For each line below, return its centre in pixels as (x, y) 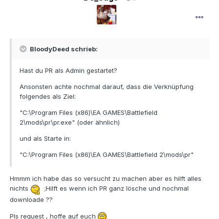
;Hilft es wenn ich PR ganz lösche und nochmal (116, 188)
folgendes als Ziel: (48, 97)
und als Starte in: (45, 139)
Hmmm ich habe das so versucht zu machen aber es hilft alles (106, 179)
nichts (20, 188)
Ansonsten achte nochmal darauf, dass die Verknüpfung (107, 87)
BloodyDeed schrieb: (63, 49)
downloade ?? (31, 200)
